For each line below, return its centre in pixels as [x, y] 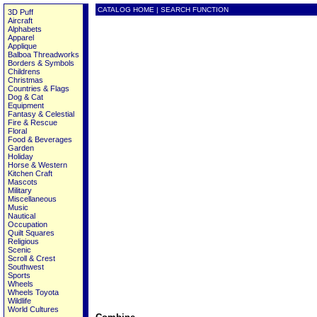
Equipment [26, 105]
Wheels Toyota [33, 292]
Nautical [22, 216]
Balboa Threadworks [44, 54]
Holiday [21, 156]
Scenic [19, 250]
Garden [21, 148]
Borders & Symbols [41, 63]
